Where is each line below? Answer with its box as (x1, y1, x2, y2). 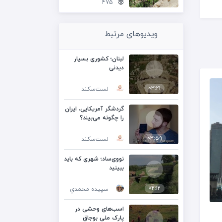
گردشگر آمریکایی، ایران (65, 105, 124, 113)
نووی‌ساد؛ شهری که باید (64, 155, 124, 163)
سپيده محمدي (70, 185, 109, 193)
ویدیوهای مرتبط (105, 29, 158, 40)
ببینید (109, 164, 124, 172)
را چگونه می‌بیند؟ (80, 114, 124, 122)
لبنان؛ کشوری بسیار (74, 55, 124, 63)
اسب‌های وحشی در (75, 205, 124, 213)
